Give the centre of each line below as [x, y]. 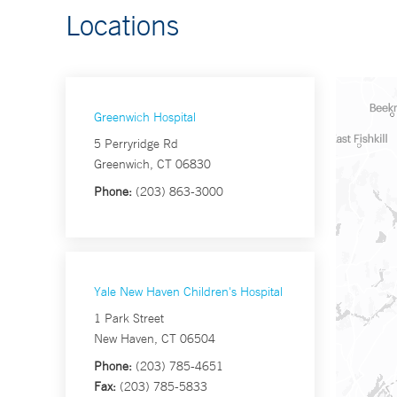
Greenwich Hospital [145, 117]
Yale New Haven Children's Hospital [188, 292]
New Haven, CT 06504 [155, 339]
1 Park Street [129, 319]
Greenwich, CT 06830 [152, 164]
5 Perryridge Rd [136, 144]
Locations [122, 25]
